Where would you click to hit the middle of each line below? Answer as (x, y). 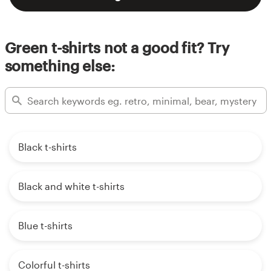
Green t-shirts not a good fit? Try (117, 48)
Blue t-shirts (45, 226)
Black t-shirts (47, 147)
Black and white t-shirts (71, 186)
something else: (60, 66)
